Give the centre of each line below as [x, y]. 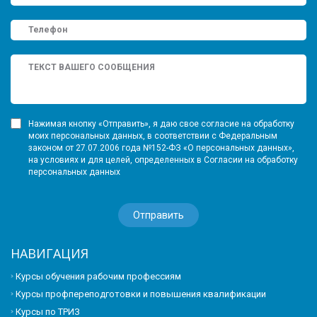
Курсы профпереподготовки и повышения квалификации [141, 294]
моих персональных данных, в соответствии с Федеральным [153, 136]
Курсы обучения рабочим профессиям [98, 276]
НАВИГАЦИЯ [50, 253]
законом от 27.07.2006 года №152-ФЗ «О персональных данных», [161, 148]
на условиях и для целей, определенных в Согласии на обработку [163, 160]
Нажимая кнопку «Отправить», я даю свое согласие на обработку [161, 123]
